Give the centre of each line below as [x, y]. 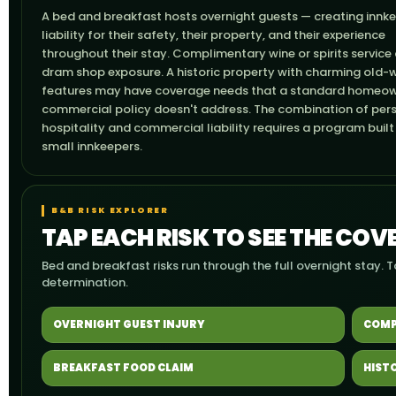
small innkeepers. [92, 146]
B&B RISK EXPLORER [110, 210]
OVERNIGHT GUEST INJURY [129, 324]
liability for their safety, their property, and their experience [213, 35]
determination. [85, 282]
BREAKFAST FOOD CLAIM [123, 368]
